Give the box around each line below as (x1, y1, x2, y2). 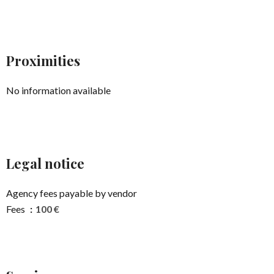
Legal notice (6, 154, 84, 173)
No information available (6, 84, 111, 97)
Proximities (6, 51, 80, 70)
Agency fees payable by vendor (6, 187, 137, 199)
